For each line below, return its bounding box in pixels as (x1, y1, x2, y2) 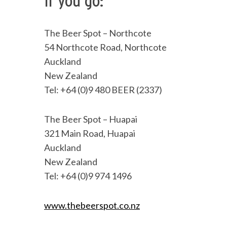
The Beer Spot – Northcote (44, 27, 152, 39)
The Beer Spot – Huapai (44, 113, 137, 125)
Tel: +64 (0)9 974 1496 (44, 170, 132, 181)
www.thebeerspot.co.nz (44, 200, 140, 211)
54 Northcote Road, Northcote (44, 42, 167, 53)
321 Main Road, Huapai (44, 128, 135, 139)
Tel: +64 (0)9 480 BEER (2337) (44, 84, 162, 95)
